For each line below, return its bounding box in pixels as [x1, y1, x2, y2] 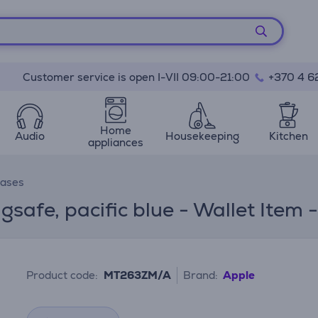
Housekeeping [165, 129, 239, 143]
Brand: [183, 268, 219, 282]
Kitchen [268, 129, 308, 143]
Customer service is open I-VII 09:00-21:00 [22, 70, 253, 84]
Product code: [26, 268, 99, 282]
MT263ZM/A [104, 268, 172, 282]
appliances [88, 135, 144, 149]
